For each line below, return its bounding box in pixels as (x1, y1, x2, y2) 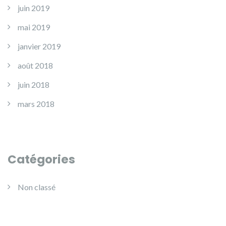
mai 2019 (18, 22, 50, 32)
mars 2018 (18, 99, 54, 108)
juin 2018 (18, 80, 49, 89)
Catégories (8, 151, 75, 167)
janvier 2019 (18, 41, 61, 51)
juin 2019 (18, 3, 49, 13)
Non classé (18, 182, 55, 192)
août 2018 (18, 61, 53, 70)
